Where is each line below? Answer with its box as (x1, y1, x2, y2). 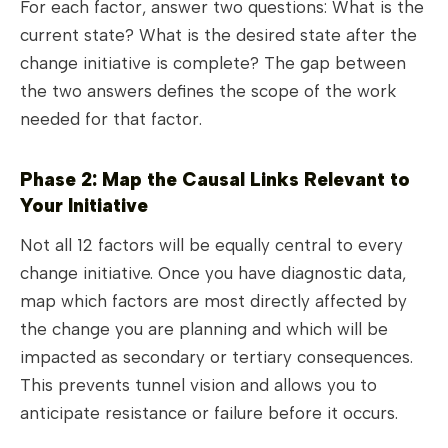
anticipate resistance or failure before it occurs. (20, 403, 398, 424)
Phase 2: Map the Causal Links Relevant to (20, 168, 410, 192)
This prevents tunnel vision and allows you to (20, 375, 377, 396)
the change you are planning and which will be (20, 319, 388, 340)
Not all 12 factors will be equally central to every (20, 235, 403, 256)
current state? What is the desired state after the (20, 25, 417, 46)
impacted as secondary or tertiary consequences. (20, 347, 413, 368)
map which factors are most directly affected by (20, 291, 407, 312)
